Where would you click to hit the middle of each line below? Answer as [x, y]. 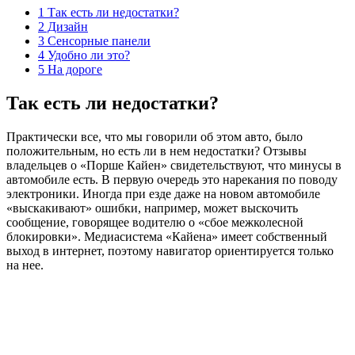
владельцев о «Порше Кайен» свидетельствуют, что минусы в [174, 165]
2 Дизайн [63, 26]
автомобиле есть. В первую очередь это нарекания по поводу [172, 179]
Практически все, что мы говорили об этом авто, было [155, 136]
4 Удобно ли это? [84, 55]
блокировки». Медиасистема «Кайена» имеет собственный [167, 236]
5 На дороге [70, 69]
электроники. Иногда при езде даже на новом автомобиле [163, 193]
